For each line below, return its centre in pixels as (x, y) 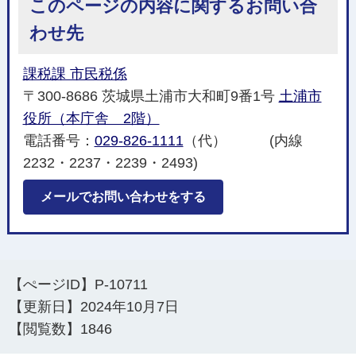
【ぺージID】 (52, 284)
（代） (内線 (243, 140)
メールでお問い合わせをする (123, 196)
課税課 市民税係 (75, 74)
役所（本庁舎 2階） (91, 118)
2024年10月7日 (130, 306)
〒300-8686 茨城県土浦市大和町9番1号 (151, 96)
